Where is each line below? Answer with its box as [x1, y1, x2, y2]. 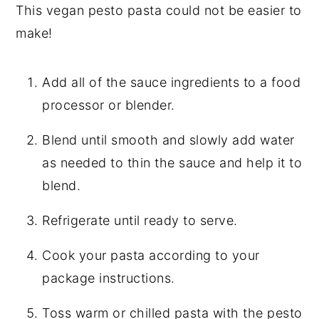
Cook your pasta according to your [42, 248, 260, 263]
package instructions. [42, 271, 175, 286]
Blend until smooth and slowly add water [42, 132, 295, 148]
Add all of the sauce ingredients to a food [42, 75, 301, 90]
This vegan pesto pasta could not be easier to [16, 3, 302, 19]
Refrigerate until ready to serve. [42, 213, 238, 229]
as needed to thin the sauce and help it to [42, 155, 303, 171]
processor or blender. [42, 98, 175, 113]
